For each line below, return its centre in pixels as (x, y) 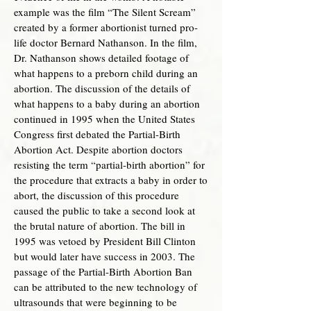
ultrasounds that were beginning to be (95, 302)
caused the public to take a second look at (104, 210)
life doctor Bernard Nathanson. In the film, (106, 42)
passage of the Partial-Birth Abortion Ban (103, 271)
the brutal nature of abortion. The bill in (100, 226)
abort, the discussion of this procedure (96, 195)
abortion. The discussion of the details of (102, 88)
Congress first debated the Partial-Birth (97, 134)
